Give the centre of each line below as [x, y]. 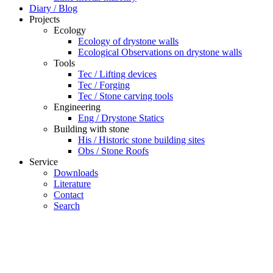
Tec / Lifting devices [117, 74]
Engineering [77, 107]
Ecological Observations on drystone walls [160, 52]
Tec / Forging [104, 85]
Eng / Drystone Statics [121, 118]
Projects [44, 19]
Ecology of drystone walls [128, 41]
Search [67, 205]
